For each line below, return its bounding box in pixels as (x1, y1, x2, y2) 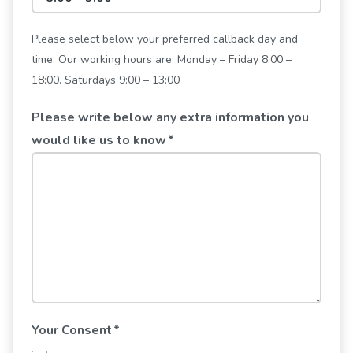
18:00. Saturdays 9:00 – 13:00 (32, 72, 180, 87)
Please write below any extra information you (32, 109, 309, 126)
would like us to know (32, 132, 166, 149)
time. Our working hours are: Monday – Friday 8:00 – (32, 52, 292, 67)
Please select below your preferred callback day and (32, 32, 298, 46)
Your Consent (32, 321, 112, 339)
